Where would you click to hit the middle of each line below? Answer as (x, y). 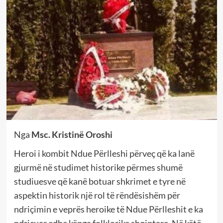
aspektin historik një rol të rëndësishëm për (97, 195)
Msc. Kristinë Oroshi (72, 134)
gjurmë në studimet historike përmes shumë (98, 167)
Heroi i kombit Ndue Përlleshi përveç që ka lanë (104, 153)
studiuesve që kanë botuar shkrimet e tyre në (100, 181)
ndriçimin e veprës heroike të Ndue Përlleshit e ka (108, 209)
